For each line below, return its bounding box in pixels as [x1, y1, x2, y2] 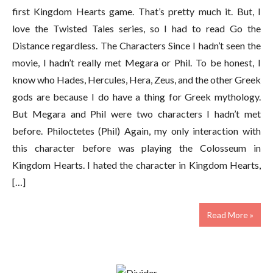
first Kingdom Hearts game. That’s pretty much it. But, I [12, 5, 261, 17]
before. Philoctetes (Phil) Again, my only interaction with [12, 124, 261, 136]
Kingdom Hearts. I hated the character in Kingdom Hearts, [12, 158, 261, 171]
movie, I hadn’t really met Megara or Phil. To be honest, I [12, 56, 261, 68]
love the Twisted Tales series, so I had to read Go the [12, 22, 261, 34]
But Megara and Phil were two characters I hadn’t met [12, 107, 261, 119]
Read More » [207, 209, 253, 220]
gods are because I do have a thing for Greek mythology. [12, 90, 261, 102]
